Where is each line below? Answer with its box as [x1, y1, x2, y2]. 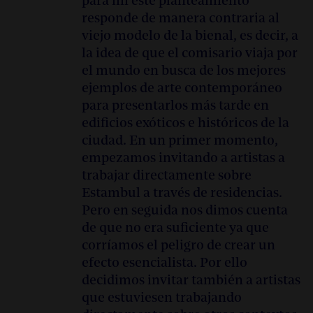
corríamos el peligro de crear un [82, 238, 275, 254]
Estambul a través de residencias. [82, 186, 282, 201]
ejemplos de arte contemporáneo [82, 81, 282, 96]
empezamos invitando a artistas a [82, 151, 285, 166]
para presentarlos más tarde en [82, 99, 269, 114]
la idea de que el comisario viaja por [82, 46, 298, 61]
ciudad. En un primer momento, [82, 133, 278, 149]
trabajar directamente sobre [82, 168, 252, 184]
